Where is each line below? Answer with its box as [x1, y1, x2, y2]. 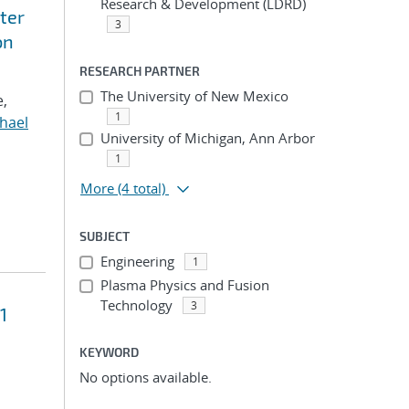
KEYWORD [79, 344, 139, 360]
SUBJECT [79, 228, 130, 244]
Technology [100, 296, 173, 314]
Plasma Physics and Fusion [100, 276, 269, 294]
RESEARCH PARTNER [79, 63, 200, 79]
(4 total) [118, 179, 165, 197]
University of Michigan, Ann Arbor [100, 129, 315, 147]
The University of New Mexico [100, 87, 288, 105]
